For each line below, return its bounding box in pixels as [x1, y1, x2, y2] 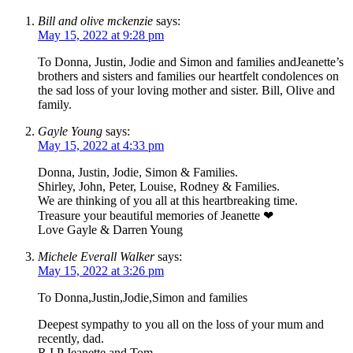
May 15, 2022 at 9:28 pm [38, 28, 164, 42]
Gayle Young [38, 124, 102, 138]
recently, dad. [38, 331, 104, 345]
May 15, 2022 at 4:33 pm [38, 138, 164, 152]
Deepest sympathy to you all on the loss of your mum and [38, 317, 324, 331]
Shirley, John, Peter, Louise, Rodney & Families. [38, 179, 280, 193]
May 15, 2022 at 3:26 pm [38, 263, 164, 277]
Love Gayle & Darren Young [38, 222, 183, 236]
